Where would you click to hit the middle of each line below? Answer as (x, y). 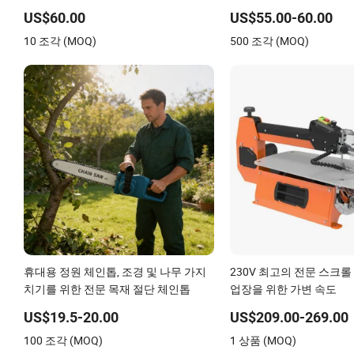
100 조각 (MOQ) (63, 340)
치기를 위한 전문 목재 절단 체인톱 (107, 288)
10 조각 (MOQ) (60, 40)
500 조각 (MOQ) (269, 40)
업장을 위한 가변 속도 (283, 288)
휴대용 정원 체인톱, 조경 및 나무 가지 (115, 271)
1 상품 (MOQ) (263, 340)
